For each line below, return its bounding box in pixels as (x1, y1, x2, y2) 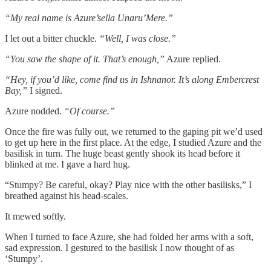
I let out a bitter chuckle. (5, 33, 99, 44)
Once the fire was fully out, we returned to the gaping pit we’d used (5, 126, 263, 137)
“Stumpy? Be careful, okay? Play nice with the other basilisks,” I (5, 179, 252, 190)
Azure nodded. (5, 105, 64, 116)
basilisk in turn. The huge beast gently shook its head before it (5, 148, 240, 158)
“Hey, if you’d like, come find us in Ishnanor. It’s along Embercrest (5, 74, 259, 85)
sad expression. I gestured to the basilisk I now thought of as (5, 242, 234, 253)
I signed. (27, 85, 62, 96)
